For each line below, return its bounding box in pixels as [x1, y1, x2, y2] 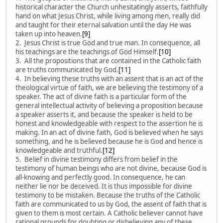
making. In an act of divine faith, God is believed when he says [15, 127, 203, 137]
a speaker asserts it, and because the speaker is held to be [15, 110, 193, 119]
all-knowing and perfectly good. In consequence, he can [15, 172, 185, 182]
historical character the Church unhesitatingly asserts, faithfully [15, 2, 208, 11]
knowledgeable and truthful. [15, 145, 103, 155]
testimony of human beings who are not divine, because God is [15, 163, 207, 173]
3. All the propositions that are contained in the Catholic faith [15, 56, 201, 65]
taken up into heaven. [15, 29, 82, 38]
